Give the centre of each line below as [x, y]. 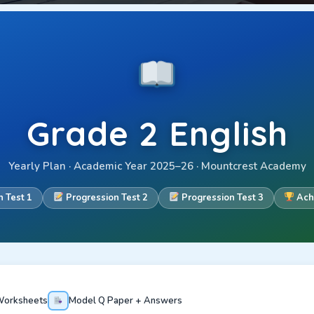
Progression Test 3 [221, 198]
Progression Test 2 [106, 198]
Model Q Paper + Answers [125, 301]
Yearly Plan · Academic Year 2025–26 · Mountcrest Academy [157, 166]
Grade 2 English [157, 133]
